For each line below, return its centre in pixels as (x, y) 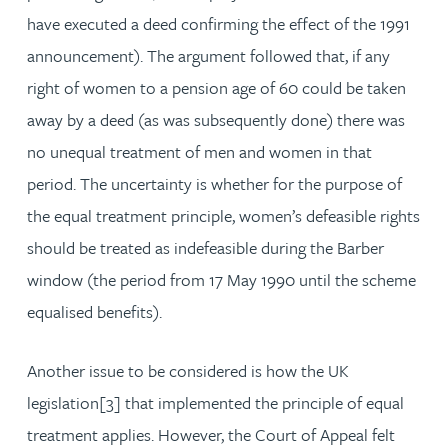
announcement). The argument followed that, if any (208, 55)
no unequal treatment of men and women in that (199, 151)
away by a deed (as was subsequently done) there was (216, 119)
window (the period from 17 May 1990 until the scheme (221, 279)
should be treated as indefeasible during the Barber (205, 247)
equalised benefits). (94, 311)
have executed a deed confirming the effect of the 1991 (218, 23)
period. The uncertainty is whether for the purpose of (214, 183)
